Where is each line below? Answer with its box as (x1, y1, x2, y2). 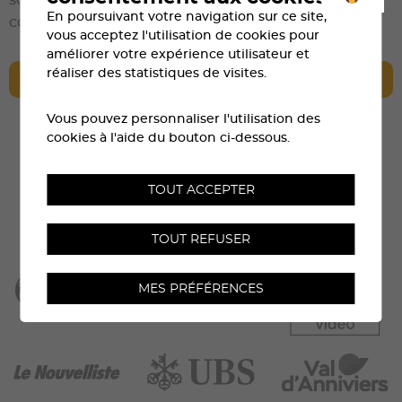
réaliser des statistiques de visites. (47, 66, 267, 80)
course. (9, 14, 62, 30)
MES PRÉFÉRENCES (138, 282, 264, 295)
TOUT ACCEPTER (147, 183, 255, 197)
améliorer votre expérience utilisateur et (47, 48, 310, 61)
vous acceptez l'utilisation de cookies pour (47, 29, 320, 42)
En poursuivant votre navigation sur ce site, (47, 10, 328, 23)
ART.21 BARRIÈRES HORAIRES (90, 72, 312, 87)
